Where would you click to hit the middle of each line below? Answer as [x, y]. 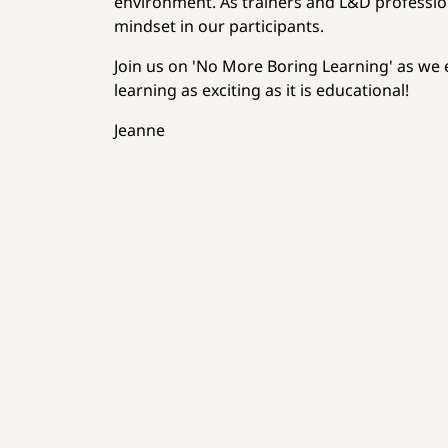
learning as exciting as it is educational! [262, 90]
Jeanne [140, 130]
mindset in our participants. [219, 26]
